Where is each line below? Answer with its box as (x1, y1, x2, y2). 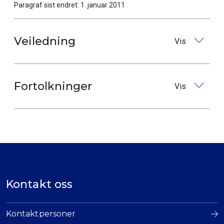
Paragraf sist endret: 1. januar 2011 (14, 1, 125, 9)
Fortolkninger (14, 79, 92, 93)
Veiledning (14, 34, 75, 48)
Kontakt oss (13, 177, 73, 191)
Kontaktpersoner (6, 209, 76, 218)
